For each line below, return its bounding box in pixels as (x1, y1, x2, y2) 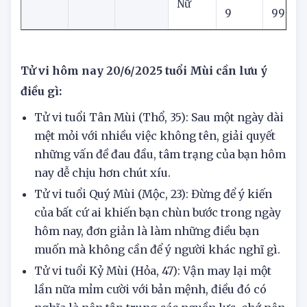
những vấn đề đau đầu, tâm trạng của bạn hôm (34, 176, 286, 191)
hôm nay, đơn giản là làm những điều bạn (34, 253, 259, 267)
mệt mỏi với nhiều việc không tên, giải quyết (34, 158, 275, 172)
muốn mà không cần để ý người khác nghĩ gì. (34, 271, 280, 286)
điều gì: (21, 113, 64, 127)
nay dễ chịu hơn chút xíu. (34, 195, 173, 209)
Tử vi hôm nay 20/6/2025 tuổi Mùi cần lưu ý (21, 93, 267, 107)
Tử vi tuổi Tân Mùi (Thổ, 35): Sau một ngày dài (34, 139, 284, 153)
